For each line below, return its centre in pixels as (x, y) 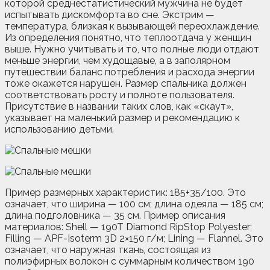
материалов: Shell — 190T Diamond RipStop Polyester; (128, 227)
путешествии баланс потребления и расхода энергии (130, 72)
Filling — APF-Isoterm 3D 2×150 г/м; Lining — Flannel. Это (134, 238)
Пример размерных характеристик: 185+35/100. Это (125, 192)
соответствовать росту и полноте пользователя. (120, 95)
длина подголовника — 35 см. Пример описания (115, 215)
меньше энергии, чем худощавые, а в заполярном (118, 60)
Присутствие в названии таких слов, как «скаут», (119, 106)
